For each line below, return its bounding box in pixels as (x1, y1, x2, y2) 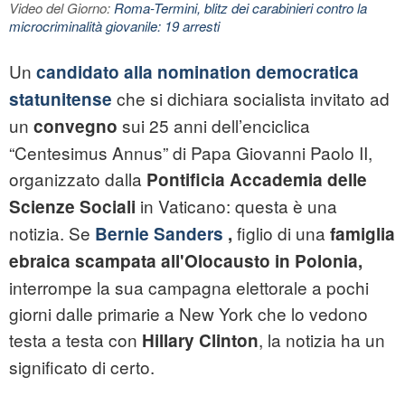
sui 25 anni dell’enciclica (122, 113, 310, 138)
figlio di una (232, 221, 330, 246)
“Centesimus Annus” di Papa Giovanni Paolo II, (9, 140, 372, 165)
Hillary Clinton (142, 328, 259, 353)
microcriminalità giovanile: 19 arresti (9, 16, 220, 36)
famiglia (330, 221, 395, 247)
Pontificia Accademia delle (146, 167, 367, 193)
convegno (33, 114, 122, 139)
